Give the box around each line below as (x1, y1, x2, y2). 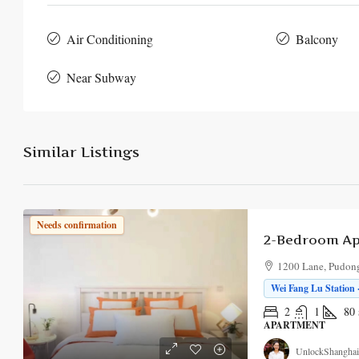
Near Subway (67, 69, 136, 87)
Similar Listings (23, 143, 139, 161)
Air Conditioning (67, 30, 153, 48)
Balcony (295, 30, 338, 48)
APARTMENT (264, 318, 325, 333)
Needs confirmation (37, 218, 117, 232)
